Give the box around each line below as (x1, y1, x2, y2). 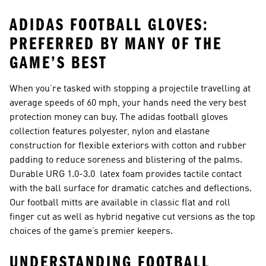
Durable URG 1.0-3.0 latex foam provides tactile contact (9, 170, 242, 179)
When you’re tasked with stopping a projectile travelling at (9, 84, 251, 94)
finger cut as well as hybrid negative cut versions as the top (9, 213, 255, 222)
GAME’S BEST (9, 53, 107, 73)
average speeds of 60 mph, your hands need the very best (9, 99, 246, 108)
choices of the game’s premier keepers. (9, 227, 173, 236)
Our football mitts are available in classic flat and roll (9, 198, 230, 208)
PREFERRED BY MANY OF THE (9, 34, 222, 54)
